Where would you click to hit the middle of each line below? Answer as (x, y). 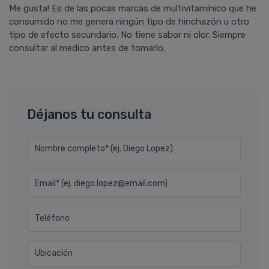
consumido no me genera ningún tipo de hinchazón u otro (129, 22)
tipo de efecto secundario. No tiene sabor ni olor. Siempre (127, 35)
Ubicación (54, 253)
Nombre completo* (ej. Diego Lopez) (104, 149)
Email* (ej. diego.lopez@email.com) (101, 184)
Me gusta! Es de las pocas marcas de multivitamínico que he (133, 9)
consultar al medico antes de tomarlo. (87, 48)
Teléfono (52, 219)
